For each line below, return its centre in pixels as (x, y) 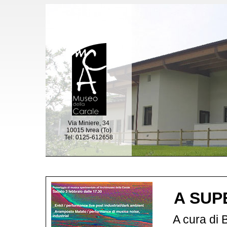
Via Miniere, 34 (89, 123)
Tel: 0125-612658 (89, 137)
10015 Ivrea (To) (89, 130)
